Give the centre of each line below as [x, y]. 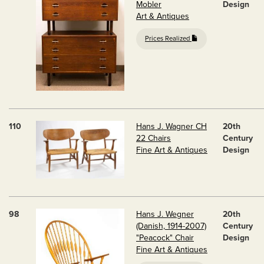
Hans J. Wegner [165, 214]
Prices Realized [168, 39]
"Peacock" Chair [165, 238]
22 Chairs [154, 138]
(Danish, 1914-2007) [171, 226]
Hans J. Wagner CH [171, 126]
